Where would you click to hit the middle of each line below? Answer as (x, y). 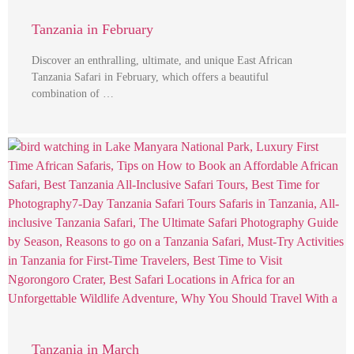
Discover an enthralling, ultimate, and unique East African (162, 60)
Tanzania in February (92, 29)
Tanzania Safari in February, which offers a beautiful (150, 77)
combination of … (73, 93)
